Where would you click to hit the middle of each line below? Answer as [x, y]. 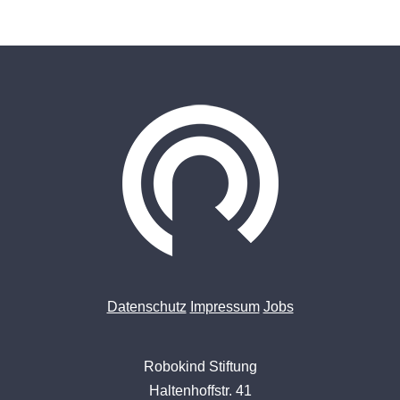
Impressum [225, 307]
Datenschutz [146, 307]
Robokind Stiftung [200, 367]
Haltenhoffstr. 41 [200, 391]
